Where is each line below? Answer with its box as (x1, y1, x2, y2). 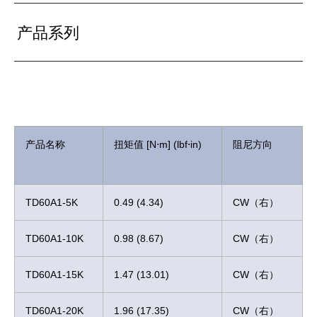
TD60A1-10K (25, 233, 83, 244)
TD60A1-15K (25, 269, 83, 280)
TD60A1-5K (25, 197, 78, 208)
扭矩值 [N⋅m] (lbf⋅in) (114, 139, 202, 150)
